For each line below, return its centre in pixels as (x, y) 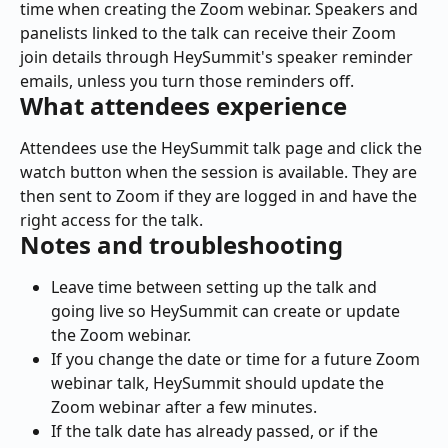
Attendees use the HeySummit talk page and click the (223, 148)
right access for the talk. (111, 220)
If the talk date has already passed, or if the (216, 431)
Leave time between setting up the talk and (216, 287)
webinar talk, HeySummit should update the (219, 383)
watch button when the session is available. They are (220, 172)
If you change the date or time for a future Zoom (237, 359)
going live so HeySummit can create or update (227, 311)
